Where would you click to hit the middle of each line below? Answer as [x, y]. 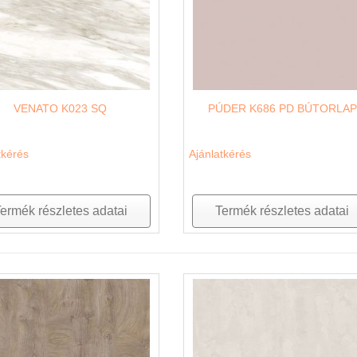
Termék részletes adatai [282, 210]
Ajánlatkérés [220, 153]
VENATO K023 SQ [61, 108]
